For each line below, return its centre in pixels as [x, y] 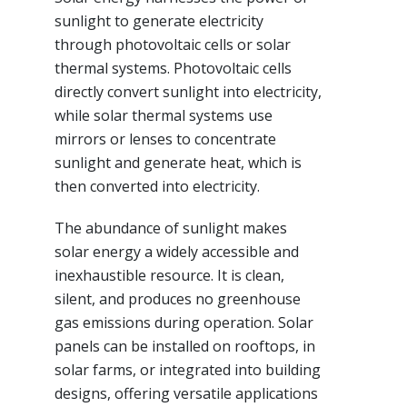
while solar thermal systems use [164, 116]
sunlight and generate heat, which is [178, 163]
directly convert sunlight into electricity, [188, 92]
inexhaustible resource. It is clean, [169, 276]
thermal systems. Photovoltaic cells [173, 69]
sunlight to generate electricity [159, 21]
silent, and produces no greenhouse [178, 299]
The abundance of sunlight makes [171, 228]
